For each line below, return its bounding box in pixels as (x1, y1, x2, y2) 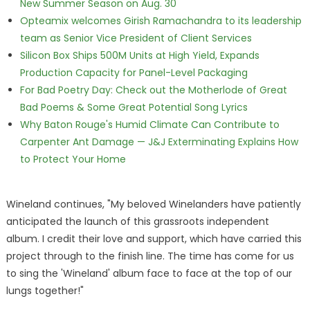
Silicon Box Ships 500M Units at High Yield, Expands (19, 48, 259, 62)
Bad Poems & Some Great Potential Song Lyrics (19, 100, 248, 114)
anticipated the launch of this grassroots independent (6, 215, 269, 228)
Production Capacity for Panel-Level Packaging (19, 66, 248, 80)
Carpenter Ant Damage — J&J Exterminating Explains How (19, 135, 298, 149)
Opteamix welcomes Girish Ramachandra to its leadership (19, 14, 302, 28)
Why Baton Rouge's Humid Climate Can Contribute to (19, 118, 280, 131)
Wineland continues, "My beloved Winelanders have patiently (6, 197, 301, 211)
